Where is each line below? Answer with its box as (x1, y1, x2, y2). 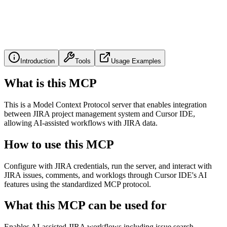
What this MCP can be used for (4, 199, 167, 212)
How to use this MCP (4, 137, 114, 151)
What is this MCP (4, 76, 97, 90)
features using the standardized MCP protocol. (4, 179, 151, 188)
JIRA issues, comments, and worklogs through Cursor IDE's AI (4, 170, 207, 179)
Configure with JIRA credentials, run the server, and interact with (4, 161, 212, 170)
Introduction (20, 57, 55, 65)
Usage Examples (111, 57, 161, 65)
